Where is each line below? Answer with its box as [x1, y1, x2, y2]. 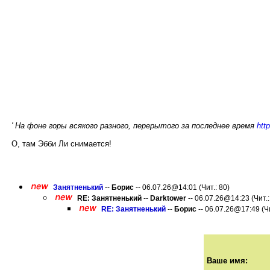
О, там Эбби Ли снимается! [11, 139, 111, 148]
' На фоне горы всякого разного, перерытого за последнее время [11, 121, 257, 130]
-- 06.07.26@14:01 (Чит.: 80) [134, 183, 230, 192]
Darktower [150, 194, 186, 202]
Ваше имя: [206, 256, 248, 265]
